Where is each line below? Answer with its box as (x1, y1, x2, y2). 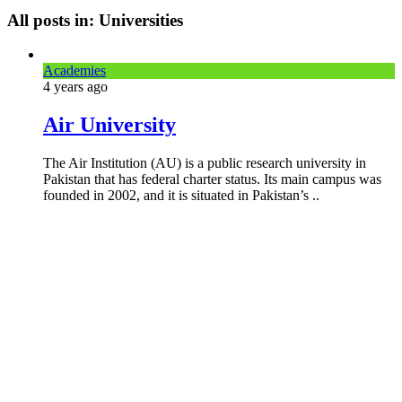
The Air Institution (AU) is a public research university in (43, 155, 366, 171)
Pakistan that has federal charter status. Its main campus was (43, 171, 381, 188)
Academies (43, 63, 106, 79)
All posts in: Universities (7, 10, 183, 30)
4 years (43, 79, 87, 95)
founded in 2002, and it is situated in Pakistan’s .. (43, 188, 319, 204)
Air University (43, 113, 176, 137)
